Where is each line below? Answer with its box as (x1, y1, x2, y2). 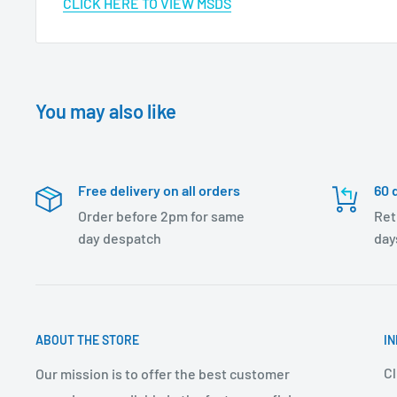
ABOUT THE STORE (35, 331, 139, 347)
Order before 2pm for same (78, 206, 245, 224)
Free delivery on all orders (78, 181, 240, 198)
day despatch (78, 229, 161, 246)
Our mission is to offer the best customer (35, 364, 290, 382)
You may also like (35, 98, 176, 122)
